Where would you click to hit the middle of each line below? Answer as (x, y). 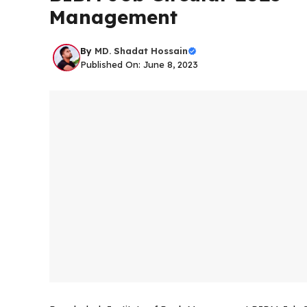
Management (113, 17)
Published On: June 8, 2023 (139, 64)
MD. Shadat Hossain (141, 51)
